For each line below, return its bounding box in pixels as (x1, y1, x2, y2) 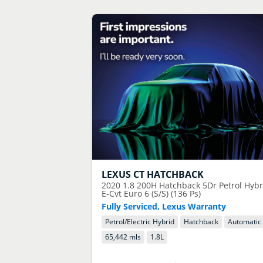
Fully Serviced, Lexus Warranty (102, 200, 227, 212)
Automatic (228, 217, 262, 227)
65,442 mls (105, 232, 141, 242)
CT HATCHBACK (133, 167, 204, 181)
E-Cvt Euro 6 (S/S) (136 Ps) (102, 187, 201, 199)
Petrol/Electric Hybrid (105, 217, 175, 227)
